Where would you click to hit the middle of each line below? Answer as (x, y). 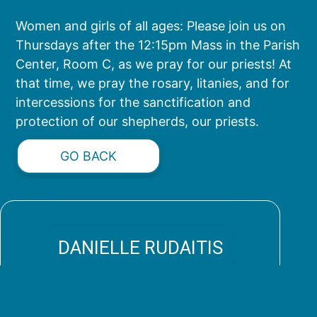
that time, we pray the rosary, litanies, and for (153, 83)
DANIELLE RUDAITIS (140, 247)
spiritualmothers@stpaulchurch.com (152, 287)
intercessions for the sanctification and (133, 103)
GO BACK (89, 156)
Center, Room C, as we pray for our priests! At (154, 64)
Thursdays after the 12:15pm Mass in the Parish (158, 45)
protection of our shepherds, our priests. (138, 122)
